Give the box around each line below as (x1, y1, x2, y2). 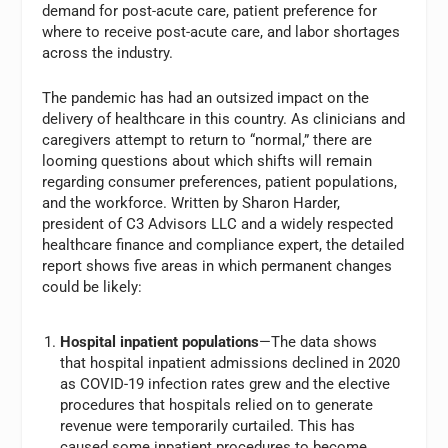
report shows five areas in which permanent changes (42, 256, 393, 275)
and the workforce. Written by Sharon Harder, (42, 193, 341, 212)
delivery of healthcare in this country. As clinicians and (42, 109, 406, 128)
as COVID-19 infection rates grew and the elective (59, 375, 390, 394)
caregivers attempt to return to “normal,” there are (42, 130, 373, 149)
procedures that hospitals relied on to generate (59, 396, 373, 415)
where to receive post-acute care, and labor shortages (42, 22, 401, 41)
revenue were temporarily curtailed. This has (59, 417, 355, 436)
